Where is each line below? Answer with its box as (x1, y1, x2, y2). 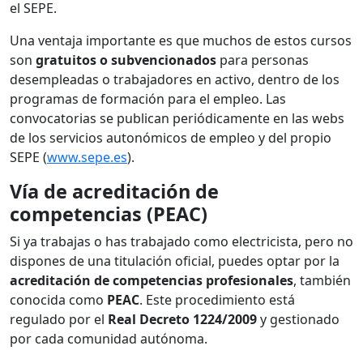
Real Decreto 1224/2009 (108, 310, 257, 329)
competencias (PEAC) (10, 201, 207, 228)
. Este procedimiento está (139, 291, 295, 310)
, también (293, 271, 351, 290)
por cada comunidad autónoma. (10, 330, 207, 348)
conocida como (10, 291, 107, 310)
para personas (216, 51, 309, 70)
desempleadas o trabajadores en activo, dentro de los (10, 70, 340, 89)
